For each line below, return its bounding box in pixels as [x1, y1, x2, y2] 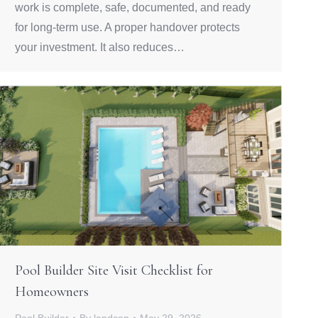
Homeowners [15, 283, 89, 300]
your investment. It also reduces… [15, 40, 185, 53]
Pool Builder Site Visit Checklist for [15, 261, 213, 279]
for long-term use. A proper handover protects [15, 21, 240, 33]
